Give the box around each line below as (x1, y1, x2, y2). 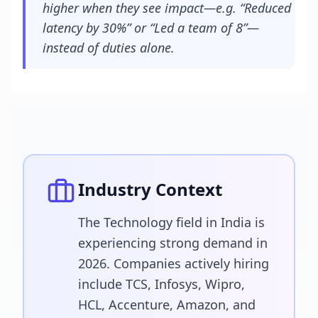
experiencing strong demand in (78, 234, 268, 251)
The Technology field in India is (78, 214, 265, 231)
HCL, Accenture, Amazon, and (78, 296, 256, 313)
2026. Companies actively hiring (78, 255, 269, 272)
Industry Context (78, 177, 222, 201)
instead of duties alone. (43, 39, 175, 56)
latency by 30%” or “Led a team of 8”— (43, 19, 259, 36)
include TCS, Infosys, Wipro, (78, 275, 245, 292)
